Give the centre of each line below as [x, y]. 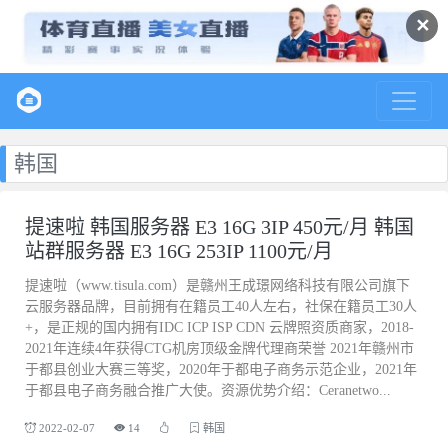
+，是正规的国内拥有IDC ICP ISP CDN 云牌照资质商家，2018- [219, 327]
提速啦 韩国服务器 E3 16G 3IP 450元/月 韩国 [219, 226]
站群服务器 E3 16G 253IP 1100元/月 [179, 250]
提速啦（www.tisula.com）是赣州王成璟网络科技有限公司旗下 [217, 285]
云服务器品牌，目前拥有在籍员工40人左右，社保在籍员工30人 [221, 306]
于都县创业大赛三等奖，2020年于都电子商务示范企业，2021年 [221, 369]
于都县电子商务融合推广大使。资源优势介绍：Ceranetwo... [208, 390]
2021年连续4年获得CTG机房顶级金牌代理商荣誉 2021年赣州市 [219, 348]
